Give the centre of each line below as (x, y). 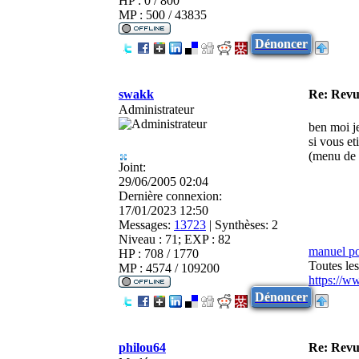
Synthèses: (242, 224)
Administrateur (156, 109)
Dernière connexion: (170, 196)
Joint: (132, 167)
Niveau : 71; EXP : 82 (175, 239)
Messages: (145, 224)
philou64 (142, 347)
